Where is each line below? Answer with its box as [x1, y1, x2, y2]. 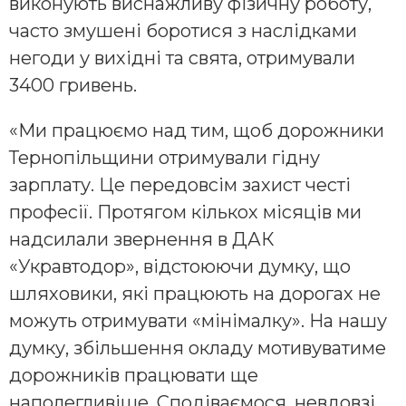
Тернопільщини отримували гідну [9, 146, 320, 169]
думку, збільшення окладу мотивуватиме [9, 336, 386, 359]
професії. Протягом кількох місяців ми [9, 200, 362, 223]
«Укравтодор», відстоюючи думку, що [9, 255, 351, 277]
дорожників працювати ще [9, 363, 258, 386]
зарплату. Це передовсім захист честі [9, 173, 351, 196]
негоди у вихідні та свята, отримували [9, 46, 355, 69]
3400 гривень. [9, 73, 137, 96]
